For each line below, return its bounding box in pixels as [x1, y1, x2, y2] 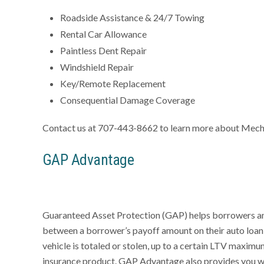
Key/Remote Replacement [60, 78, 166, 89]
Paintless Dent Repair [60, 45, 147, 56]
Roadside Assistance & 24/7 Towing [60, 12, 204, 23]
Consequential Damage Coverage [60, 94, 195, 105]
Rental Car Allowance [60, 28, 147, 39]
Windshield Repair [60, 61, 134, 72]
